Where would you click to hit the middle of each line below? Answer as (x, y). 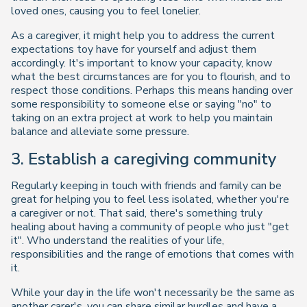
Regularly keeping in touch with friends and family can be (146, 186)
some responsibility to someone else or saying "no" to (141, 104)
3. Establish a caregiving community (144, 159)
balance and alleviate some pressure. (100, 131)
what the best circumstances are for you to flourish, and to (151, 76)
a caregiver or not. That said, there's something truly (137, 213)
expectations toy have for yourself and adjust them (134, 49)
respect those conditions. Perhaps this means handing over (152, 90)
